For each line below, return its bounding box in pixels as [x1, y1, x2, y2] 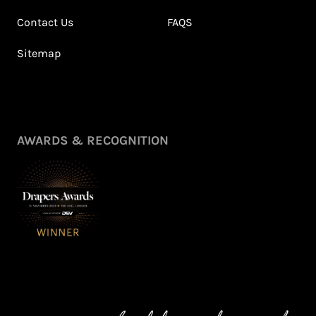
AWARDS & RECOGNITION [17, 132, 169, 148]
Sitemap [17, 47, 61, 61]
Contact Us [17, 16, 73, 30]
